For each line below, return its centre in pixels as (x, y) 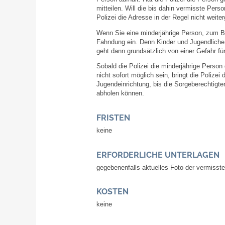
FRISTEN (113, 118)
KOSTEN (113, 192)
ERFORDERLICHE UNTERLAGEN (158, 155)
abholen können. (120, 94)
